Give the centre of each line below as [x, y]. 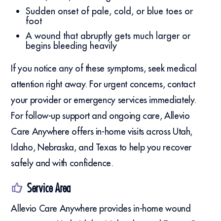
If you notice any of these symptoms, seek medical [104, 69]
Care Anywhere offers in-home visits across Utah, [102, 132]
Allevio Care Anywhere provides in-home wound [101, 209]
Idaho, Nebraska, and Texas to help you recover [101, 147]
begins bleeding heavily [72, 46]
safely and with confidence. [62, 163]
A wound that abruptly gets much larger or [108, 36]
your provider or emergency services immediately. [104, 100]
